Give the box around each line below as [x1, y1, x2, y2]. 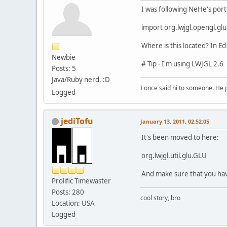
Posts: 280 [52, 187, 84, 197]
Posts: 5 [52, 63, 76, 73]
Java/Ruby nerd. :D [52, 74, 110, 84]
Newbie [52, 52, 75, 62]
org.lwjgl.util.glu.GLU [141, 150, 207, 160]
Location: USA [52, 198, 95, 208]
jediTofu [61, 115, 93, 127]
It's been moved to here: [141, 132, 219, 142]
